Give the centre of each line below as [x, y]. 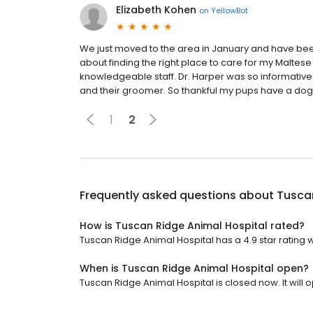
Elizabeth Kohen [156, 10]
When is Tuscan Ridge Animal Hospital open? [194, 269]
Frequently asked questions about [178, 196]
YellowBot [230, 10]
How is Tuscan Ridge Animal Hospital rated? [192, 226]
